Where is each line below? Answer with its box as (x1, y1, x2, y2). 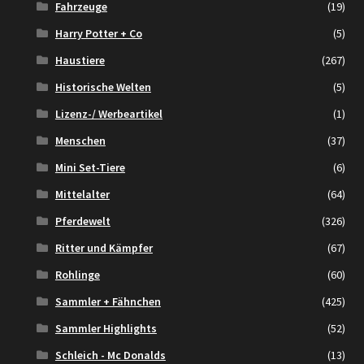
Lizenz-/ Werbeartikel (54, 106, 162, 122)
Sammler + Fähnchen (54, 294, 161, 310)
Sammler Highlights (54, 321, 157, 336)
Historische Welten (54, 80, 151, 95)
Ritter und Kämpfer (54, 240, 153, 256)
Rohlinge (54, 267, 100, 283)
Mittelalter (54, 187, 110, 202)
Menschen (54, 133, 106, 149)
